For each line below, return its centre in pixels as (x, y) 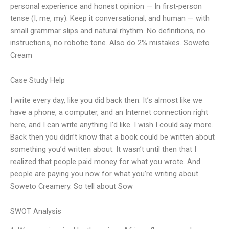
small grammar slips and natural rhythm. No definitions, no (108, 30)
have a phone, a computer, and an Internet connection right (109, 112)
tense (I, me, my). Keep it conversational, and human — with (110, 18)
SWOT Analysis (36, 211)
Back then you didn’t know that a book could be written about (112, 137)
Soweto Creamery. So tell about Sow (72, 186)
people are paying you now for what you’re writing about (104, 174)
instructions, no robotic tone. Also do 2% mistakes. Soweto (110, 43)
